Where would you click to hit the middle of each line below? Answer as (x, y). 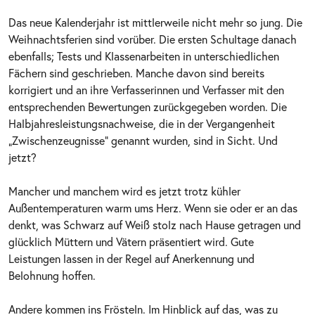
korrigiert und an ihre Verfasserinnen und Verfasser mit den (146, 89)
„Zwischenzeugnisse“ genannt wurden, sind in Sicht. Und (143, 140)
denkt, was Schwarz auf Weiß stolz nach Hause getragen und (155, 224)
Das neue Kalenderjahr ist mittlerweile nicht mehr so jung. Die (155, 22)
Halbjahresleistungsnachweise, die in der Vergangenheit (142, 123)
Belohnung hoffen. (52, 275)
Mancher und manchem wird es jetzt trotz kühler (124, 191)
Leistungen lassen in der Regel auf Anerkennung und (131, 258)
